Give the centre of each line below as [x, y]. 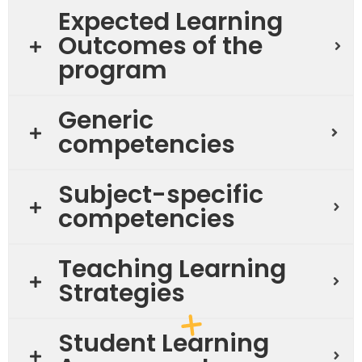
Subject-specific [161, 195]
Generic [106, 120]
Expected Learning [170, 22]
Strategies [122, 293]
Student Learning [164, 343]
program [113, 70]
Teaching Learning [172, 269]
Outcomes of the [160, 46]
